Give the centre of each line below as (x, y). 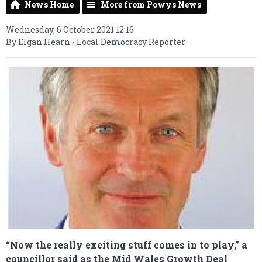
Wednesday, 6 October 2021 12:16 (70, 30)
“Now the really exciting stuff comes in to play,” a (127, 245)
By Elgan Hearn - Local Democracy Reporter (96, 42)
